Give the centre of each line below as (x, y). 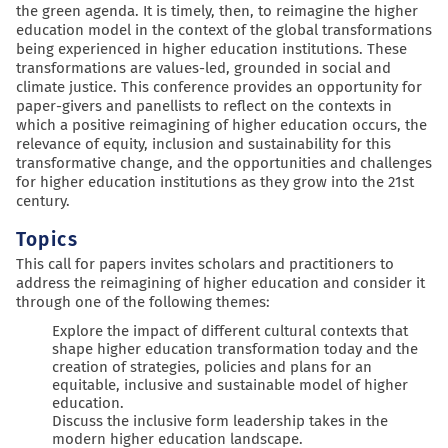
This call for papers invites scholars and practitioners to (205, 264)
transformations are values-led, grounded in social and (203, 68)
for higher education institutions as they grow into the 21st (215, 182)
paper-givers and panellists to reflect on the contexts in (204, 106)
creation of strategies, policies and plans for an (212, 367)
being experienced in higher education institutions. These (211, 49)
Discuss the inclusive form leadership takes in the (220, 421)
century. (43, 201)
